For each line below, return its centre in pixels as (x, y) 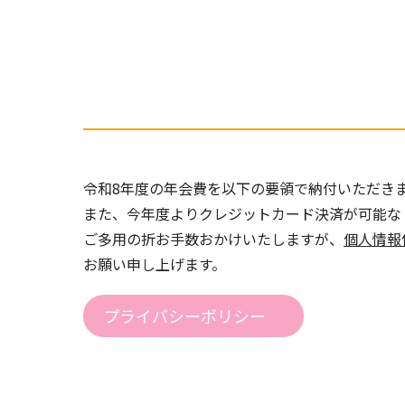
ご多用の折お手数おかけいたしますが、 (213, 239)
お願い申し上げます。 (155, 264)
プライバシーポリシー (184, 316)
